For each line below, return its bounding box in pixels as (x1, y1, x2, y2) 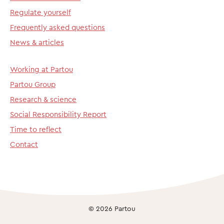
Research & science (10, 94, 76, 104)
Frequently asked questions (10, 22, 105, 32)
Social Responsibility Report (10, 109, 106, 119)
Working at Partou (10, 64, 73, 74)
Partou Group (10, 79, 55, 89)
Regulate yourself (10, 7, 71, 17)
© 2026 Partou (88, 203, 135, 212)
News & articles (10, 37, 64, 47)
